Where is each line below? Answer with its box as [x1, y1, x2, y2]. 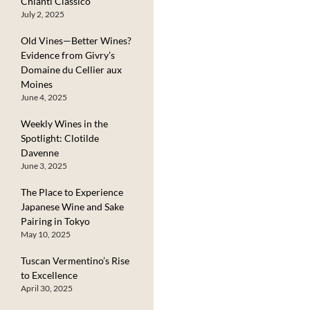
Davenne [21, 146, 59, 158]
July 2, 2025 [21, 8, 64, 19]
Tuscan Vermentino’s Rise [21, 254, 129, 266]
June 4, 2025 [21, 91, 67, 102]
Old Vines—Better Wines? [21, 34, 131, 46]
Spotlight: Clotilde [21, 131, 99, 144]
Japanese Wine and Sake [21, 200, 124, 212]
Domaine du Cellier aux [21, 63, 122, 75]
